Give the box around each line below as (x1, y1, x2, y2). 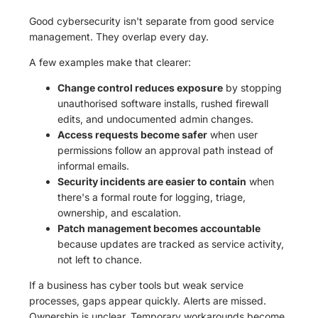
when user (207, 128, 258, 141)
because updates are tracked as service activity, (57, 238, 285, 251)
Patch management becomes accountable (57, 222, 261, 235)
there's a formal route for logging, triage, (57, 191, 246, 204)
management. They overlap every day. (29, 31, 209, 43)
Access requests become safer (57, 128, 208, 141)
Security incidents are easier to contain (57, 175, 247, 188)
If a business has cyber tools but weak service (29, 279, 244, 292)
